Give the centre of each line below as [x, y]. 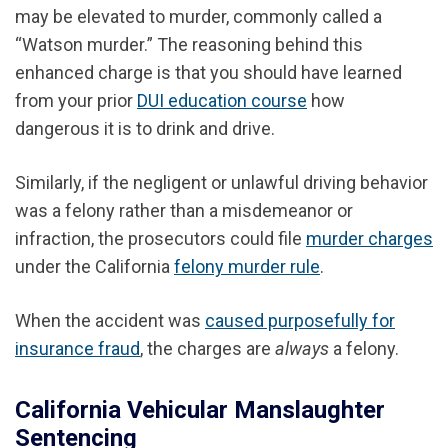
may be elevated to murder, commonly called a [198, 16]
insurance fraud [77, 348]
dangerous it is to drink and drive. [145, 128]
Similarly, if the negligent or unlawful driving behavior [221, 182]
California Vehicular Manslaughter [200, 410]
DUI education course [222, 100]
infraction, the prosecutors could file [160, 238]
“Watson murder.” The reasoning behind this [189, 44]
